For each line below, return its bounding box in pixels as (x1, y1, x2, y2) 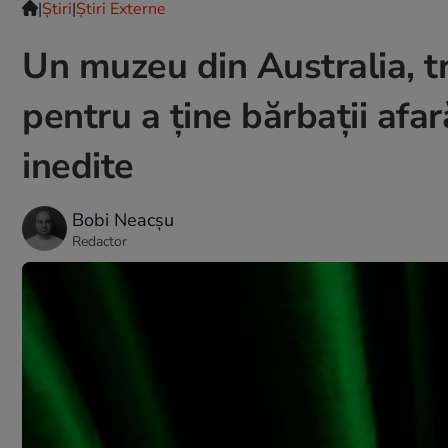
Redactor (72, 231, 127, 251)
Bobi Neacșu (72, 207, 174, 232)
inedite (22, 142, 134, 191)
